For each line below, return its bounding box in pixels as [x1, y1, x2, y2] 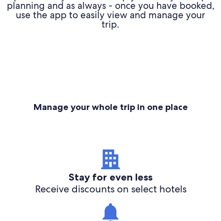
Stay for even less [69, 171, 152, 183]
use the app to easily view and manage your [16, 8, 205, 21]
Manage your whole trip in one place [33, 101, 188, 112]
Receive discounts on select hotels [35, 182, 186, 195]
